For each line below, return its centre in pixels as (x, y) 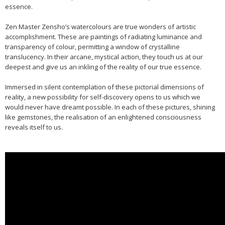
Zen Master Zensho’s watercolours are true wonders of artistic (100, 27)
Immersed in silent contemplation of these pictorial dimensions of (104, 87)
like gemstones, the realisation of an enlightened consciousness (103, 117)
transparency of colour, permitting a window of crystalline (92, 47)
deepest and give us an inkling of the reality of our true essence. (103, 67)
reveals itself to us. (35, 127)
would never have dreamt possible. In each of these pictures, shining (110, 107)
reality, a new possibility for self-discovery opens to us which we (103, 97)
